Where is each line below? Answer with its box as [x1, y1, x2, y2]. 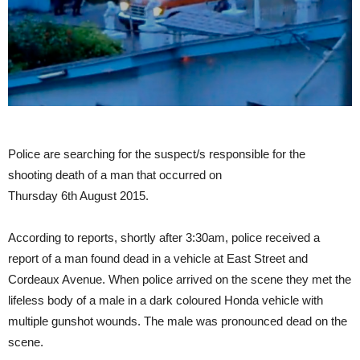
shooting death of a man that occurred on [8, 168, 222, 182]
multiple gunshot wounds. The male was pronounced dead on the [8, 314, 347, 329]
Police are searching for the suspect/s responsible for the [8, 147, 305, 162]
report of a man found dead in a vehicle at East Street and [8, 252, 308, 266]
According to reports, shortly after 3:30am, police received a [8, 231, 320, 245]
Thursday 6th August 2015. [8, 189, 149, 203]
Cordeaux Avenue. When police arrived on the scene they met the [8, 272, 351, 287]
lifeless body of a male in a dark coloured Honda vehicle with [8, 293, 323, 308]
